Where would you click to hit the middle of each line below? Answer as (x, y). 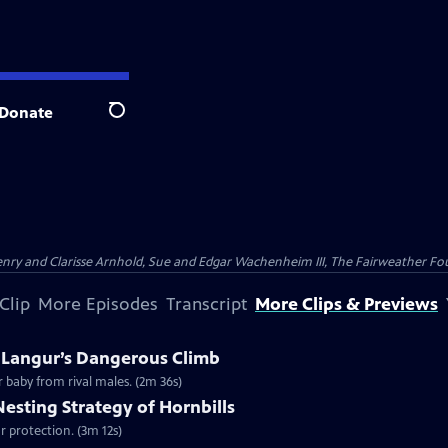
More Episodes (98, 304)
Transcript (206, 304)
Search (132, 121)
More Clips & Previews (346, 304)
